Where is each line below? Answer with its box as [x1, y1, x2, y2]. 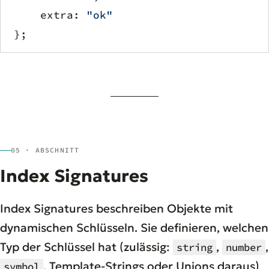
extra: [14, 8, 86, 22]
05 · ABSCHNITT [11, 146, 80, 155]
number [226, 241, 262, 255]
